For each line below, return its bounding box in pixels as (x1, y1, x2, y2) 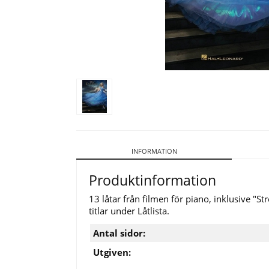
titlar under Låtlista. (89, 204, 169, 217)
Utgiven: (93, 246, 131, 258)
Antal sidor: (93, 226, 145, 239)
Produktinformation (89, 171, 216, 190)
